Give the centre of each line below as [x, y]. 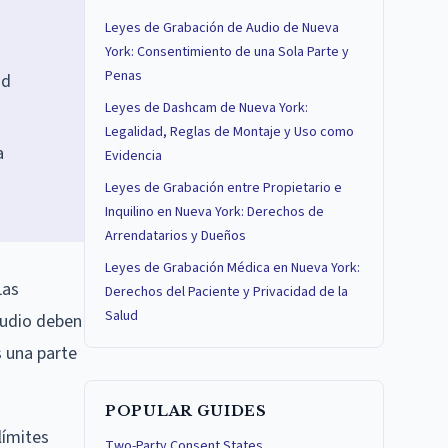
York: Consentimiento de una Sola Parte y [227, 52]
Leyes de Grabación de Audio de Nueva [222, 28]
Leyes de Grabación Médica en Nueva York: [232, 268]
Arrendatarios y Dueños [175, 236]
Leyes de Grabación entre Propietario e [223, 188]
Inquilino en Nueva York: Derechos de [214, 212]
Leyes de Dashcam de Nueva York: [206, 108]
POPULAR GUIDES [186, 411]
